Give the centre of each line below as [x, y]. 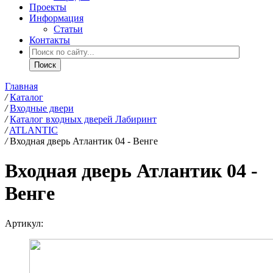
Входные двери [42, 108]
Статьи [68, 29]
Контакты [50, 40]
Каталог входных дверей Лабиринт [83, 119]
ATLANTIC [34, 130]
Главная [21, 86]
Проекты [48, 7]
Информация [56, 18]
